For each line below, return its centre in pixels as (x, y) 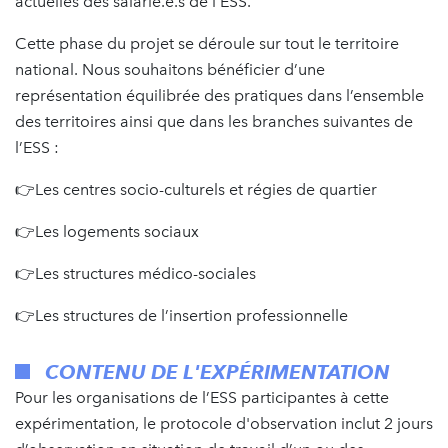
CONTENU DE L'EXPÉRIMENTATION (217, 372)
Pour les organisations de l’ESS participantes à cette (202, 398)
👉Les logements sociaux (107, 232)
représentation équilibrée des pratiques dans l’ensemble (219, 96)
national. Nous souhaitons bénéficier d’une (170, 70)
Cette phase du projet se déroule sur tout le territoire (207, 44)
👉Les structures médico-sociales (135, 274)
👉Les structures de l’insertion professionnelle (181, 316)
